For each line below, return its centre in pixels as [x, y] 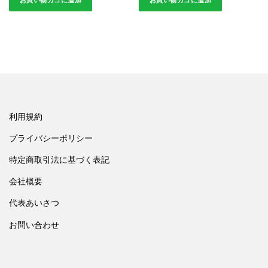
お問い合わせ [34, 225]
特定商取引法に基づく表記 [59, 160]
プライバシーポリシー [51, 139]
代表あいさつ [34, 203]
